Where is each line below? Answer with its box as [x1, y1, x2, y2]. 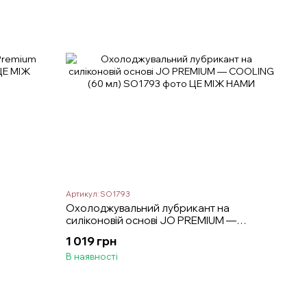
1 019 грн [66, 233, 117, 248]
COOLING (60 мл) [66, 225, 152, 239]
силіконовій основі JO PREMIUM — [66, 213, 237, 227]
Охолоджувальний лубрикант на [66, 201, 230, 214]
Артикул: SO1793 [66, 188, 130, 199]
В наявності [66, 250, 119, 262]
